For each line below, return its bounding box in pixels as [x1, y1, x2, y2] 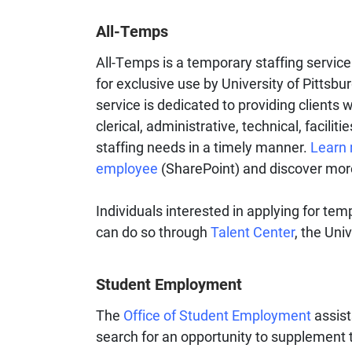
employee [96, 159, 158, 178]
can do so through [96, 222, 211, 242]
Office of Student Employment [123, 306, 311, 325]
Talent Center [211, 222, 295, 242]
